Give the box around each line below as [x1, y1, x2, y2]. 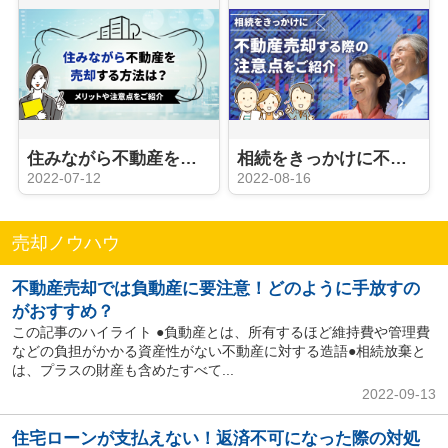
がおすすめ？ [11, 302, 114, 322]
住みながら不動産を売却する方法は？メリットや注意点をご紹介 [179, 149, 197, 169]
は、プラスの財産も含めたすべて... [11, 362, 234, 379]
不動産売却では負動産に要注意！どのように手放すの [11, 279, 420, 299]
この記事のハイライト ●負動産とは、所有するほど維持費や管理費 [11, 324, 430, 341]
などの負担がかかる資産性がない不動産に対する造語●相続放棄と [11, 343, 426, 360]
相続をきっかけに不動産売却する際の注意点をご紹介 [390, 149, 407, 169]
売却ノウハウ [11, 232, 120, 253]
